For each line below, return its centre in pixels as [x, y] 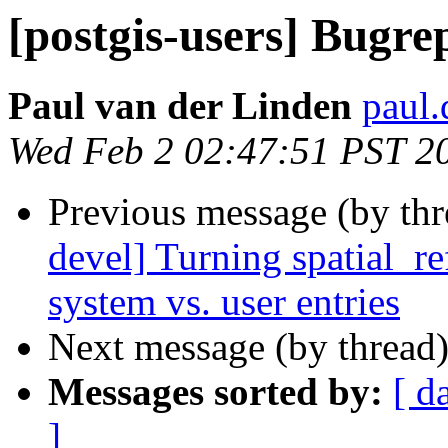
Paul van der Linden [180, 106]
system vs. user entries [224, 302]
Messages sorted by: [215, 392]
